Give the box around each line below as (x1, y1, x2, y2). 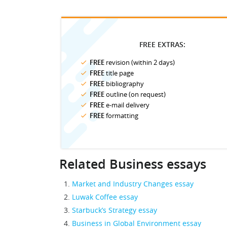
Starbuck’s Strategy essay (72, 205, 157, 215)
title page (104, 68, 134, 78)
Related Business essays (59, 156, 206, 173)
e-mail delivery (104, 100, 149, 109)
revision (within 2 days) (104, 58, 175, 67)
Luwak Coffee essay (72, 192, 138, 202)
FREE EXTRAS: (139, 40, 185, 49)
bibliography (104, 79, 144, 88)
